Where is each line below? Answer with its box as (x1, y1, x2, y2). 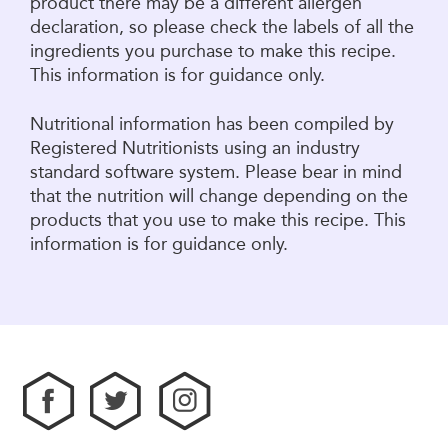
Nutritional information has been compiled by (30, 113, 394, 134)
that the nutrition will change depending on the (30, 185, 408, 206)
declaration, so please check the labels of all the (30, 16, 414, 37)
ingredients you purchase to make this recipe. (30, 40, 396, 61)
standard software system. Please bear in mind (30, 161, 402, 182)
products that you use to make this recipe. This (30, 209, 406, 230)
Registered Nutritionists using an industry (30, 137, 360, 158)
